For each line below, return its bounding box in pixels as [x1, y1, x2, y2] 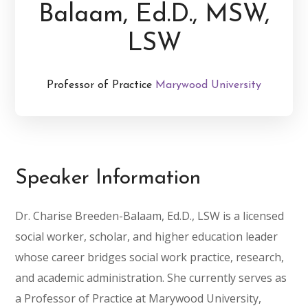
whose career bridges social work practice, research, [15, 250, 285, 265]
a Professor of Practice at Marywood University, [15, 291, 262, 306]
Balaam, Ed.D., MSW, [38, 3, 269, 27]
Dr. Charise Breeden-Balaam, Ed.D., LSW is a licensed [15, 208, 285, 223]
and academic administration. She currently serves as [15, 270, 287, 285]
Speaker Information [15, 168, 201, 189]
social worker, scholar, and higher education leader [15, 229, 278, 244]
